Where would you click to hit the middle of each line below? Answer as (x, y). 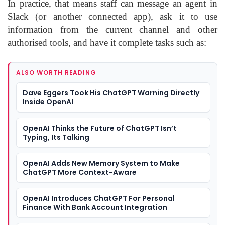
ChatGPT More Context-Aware (80, 173)
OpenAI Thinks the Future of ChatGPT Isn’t (100, 128)
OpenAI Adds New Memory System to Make (101, 163)
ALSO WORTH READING (57, 73)
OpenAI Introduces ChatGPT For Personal (99, 199)
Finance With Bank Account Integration (95, 208)
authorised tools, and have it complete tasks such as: (107, 43)
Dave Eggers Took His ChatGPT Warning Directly (111, 93)
